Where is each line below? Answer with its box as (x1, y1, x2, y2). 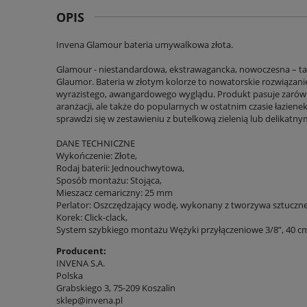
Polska (56, 269, 83, 282)
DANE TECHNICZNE (56, 136, 135, 149)
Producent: (56, 244, 106, 257)
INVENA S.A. (56, 256, 105, 269)
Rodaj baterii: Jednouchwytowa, (56, 161, 184, 174)
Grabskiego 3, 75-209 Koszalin (56, 281, 175, 294)
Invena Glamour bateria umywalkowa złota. (56, 38, 233, 51)
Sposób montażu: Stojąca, (56, 173, 162, 186)
